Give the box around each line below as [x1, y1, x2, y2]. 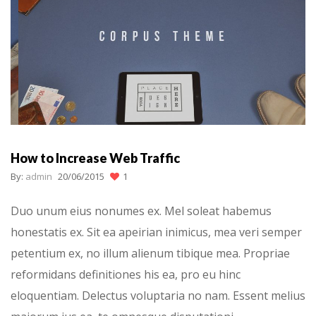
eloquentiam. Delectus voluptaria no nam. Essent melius [11, 287, 305, 303]
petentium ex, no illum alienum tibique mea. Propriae [11, 245, 290, 261]
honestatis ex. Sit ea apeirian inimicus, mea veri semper [11, 224, 302, 240]
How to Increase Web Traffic [11, 150, 180, 166]
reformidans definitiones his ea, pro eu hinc [11, 266, 241, 282]
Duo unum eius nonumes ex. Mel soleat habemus [11, 202, 272, 219]
